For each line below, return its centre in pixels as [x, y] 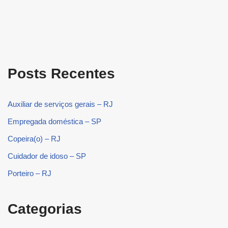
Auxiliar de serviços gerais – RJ [60, 104]
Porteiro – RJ [30, 173]
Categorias [45, 209]
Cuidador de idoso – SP [47, 156]
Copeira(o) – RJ [34, 138]
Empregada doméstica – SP [54, 121]
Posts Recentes [61, 73]
